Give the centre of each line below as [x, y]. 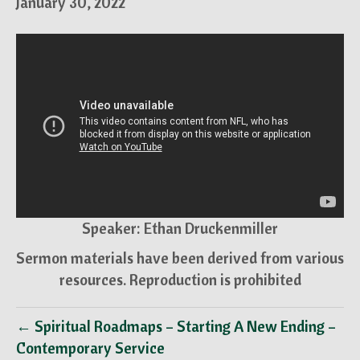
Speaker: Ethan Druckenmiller [180, 229]
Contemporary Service [90, 348]
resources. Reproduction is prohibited [180, 280]
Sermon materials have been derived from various [180, 258]
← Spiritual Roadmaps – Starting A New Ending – [176, 327]
